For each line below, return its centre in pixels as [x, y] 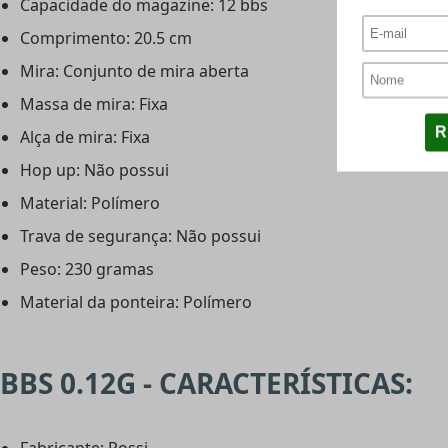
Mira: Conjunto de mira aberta [134, 71]
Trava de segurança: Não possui [140, 236]
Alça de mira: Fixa [85, 137]
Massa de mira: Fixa [94, 104]
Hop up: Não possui [94, 170]
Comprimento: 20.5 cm [106, 38]
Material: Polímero [90, 203]
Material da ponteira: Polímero [136, 302]
